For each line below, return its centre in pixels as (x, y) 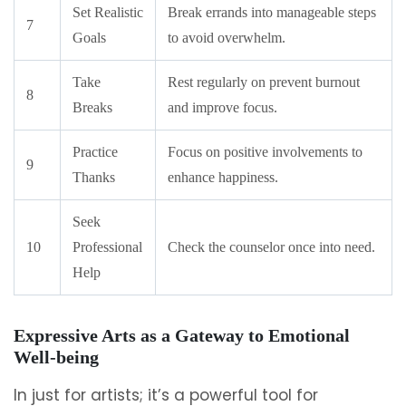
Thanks (94, 177)
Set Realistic (108, 12)
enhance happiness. (223, 177)
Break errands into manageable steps (272, 12)
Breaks (92, 107)
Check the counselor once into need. (271, 247)
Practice (95, 152)
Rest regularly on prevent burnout (264, 82)
